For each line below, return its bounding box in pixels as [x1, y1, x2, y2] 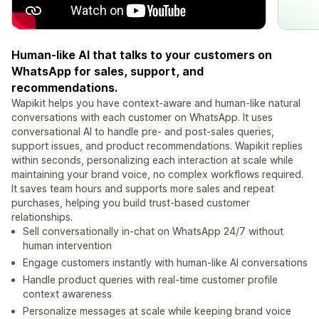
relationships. [11, 211, 73, 224]
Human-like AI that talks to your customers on [11, 48, 272, 63]
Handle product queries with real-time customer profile [23, 273, 278, 286]
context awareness [23, 288, 112, 300]
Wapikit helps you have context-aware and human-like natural [11, 97, 300, 110]
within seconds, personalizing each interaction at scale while [11, 154, 293, 167]
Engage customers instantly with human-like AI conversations [23, 256, 308, 269]
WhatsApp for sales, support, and [11, 64, 204, 79]
